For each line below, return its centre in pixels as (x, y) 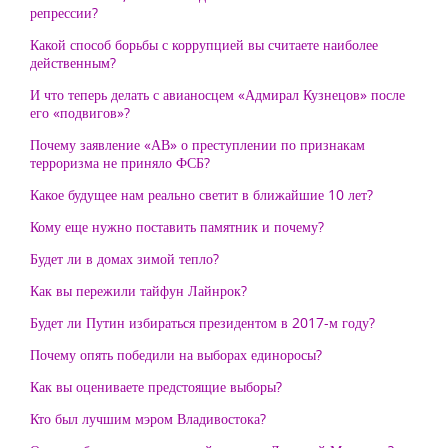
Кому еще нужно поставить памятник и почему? (177, 226)
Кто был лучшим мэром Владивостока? (148, 418)
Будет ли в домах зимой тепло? (124, 258)
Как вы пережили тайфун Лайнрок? (138, 290)
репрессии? (64, 12)
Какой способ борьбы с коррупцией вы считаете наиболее (204, 44)
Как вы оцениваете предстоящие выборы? (156, 386)
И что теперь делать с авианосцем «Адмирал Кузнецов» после (217, 94)
